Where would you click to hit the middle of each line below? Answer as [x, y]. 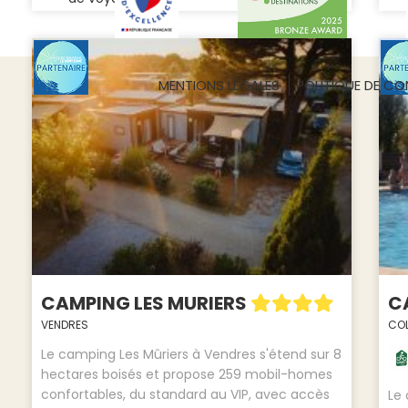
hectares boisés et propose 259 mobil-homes [186, 375]
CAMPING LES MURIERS [145, 304]
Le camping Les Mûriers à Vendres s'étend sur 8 [191, 355]
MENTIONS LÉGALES [219, 85]
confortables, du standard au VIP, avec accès [185, 395]
